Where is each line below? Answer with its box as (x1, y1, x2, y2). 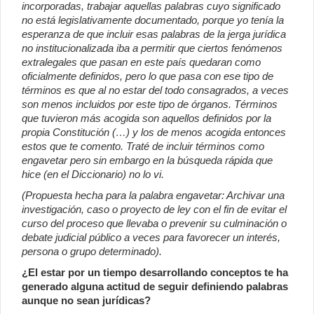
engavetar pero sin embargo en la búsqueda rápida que (22, 154, 273, 167)
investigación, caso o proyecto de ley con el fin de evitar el (22, 203, 287, 216)
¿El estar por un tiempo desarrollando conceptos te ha (22, 266, 288, 279)
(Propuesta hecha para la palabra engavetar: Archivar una (22, 189, 285, 202)
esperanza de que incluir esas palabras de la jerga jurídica (22, 28, 286, 41)
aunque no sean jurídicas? (22, 294, 151, 307)
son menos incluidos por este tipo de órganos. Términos (22, 98, 278, 111)
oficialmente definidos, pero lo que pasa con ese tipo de (22, 70, 273, 83)
